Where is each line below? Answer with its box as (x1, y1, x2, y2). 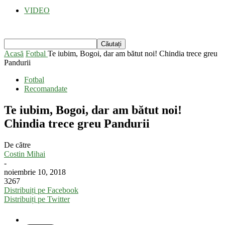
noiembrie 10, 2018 (4, 167, 66, 176)
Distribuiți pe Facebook (4, 185, 78, 194)
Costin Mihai (4, 149, 45, 158)
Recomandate (24, 84, 67, 93)
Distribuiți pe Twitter (4, 194, 70, 203)
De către (4, 140, 31, 149)
